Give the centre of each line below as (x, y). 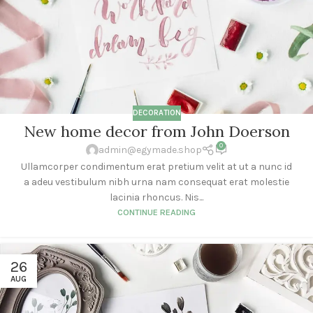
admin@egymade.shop (150, 150)
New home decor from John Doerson (156, 132)
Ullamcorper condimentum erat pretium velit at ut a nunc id (156, 166)
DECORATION (156, 112)
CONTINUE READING (156, 212)
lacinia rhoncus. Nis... (156, 197)
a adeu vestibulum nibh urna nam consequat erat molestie (156, 182)
